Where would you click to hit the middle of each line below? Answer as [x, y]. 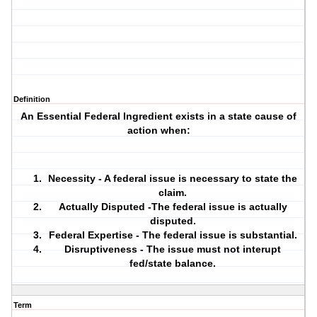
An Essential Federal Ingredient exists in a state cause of [159, 116]
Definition [32, 99]
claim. [173, 193]
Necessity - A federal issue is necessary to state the [173, 179]
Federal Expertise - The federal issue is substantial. [173, 235]
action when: [158, 131]
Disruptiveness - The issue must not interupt [173, 249]
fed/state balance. [173, 264]
